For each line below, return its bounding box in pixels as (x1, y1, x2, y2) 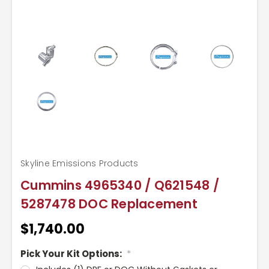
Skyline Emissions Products (20, 157, 139, 169)
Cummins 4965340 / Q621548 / (20, 176, 219, 194)
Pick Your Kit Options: (20, 247, 124, 260)
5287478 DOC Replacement (20, 195, 198, 213)
